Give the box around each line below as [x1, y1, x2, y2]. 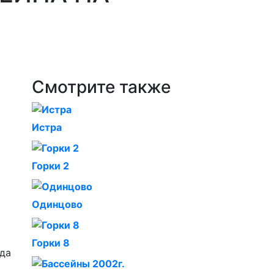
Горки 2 [32, 160, 69, 172]
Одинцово [32, 198, 83, 210]
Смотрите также [32, 76, 171, 97]
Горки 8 [32, 237, 70, 249]
